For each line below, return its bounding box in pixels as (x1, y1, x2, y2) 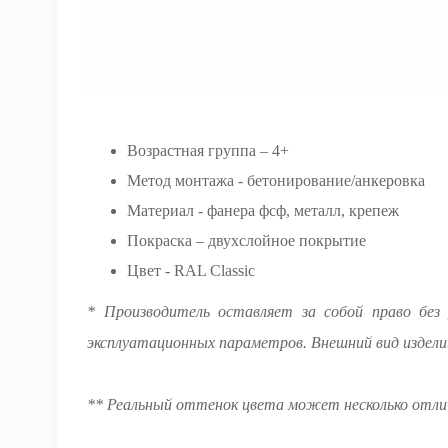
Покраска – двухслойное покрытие (127, 232, 366, 249)
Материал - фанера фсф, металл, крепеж (127, 202, 399, 219)
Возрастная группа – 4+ (127, 142, 289, 159)
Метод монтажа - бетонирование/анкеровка (127, 172, 425, 189)
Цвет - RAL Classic (127, 262, 255, 279)
